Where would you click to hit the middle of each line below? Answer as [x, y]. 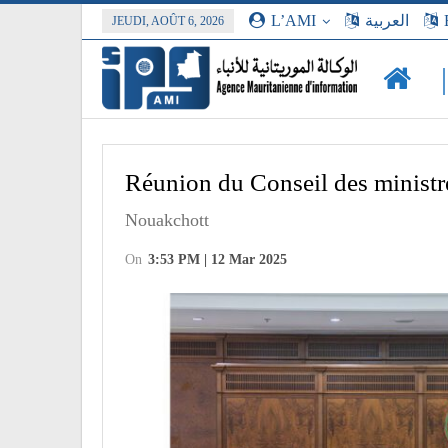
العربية [387, 20]
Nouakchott [167, 219]
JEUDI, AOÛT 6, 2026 [168, 21]
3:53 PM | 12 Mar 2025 [217, 259]
